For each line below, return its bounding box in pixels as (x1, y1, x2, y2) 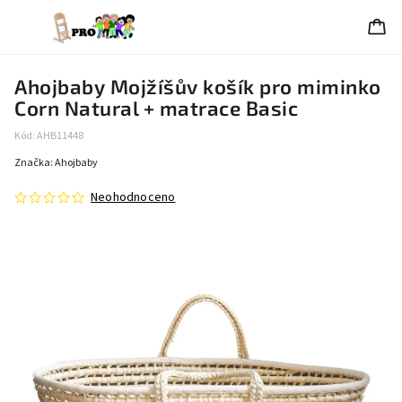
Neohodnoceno (91, 188, 176, 206)
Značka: (14, 155, 55, 170)
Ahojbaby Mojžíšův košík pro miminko (14, 74, 381, 99)
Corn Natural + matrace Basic (14, 96, 298, 120)
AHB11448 (37, 128, 83, 144)
